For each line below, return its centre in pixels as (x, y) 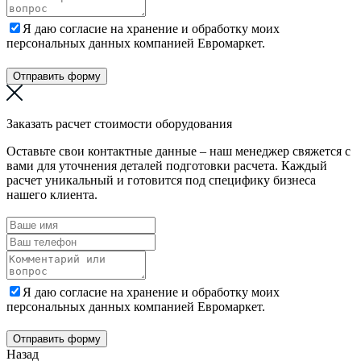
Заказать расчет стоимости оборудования (119, 123)
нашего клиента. (52, 194)
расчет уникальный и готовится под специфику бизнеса (161, 180)
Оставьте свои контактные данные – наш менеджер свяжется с (178, 151)
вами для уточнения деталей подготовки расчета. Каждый (167, 165)
